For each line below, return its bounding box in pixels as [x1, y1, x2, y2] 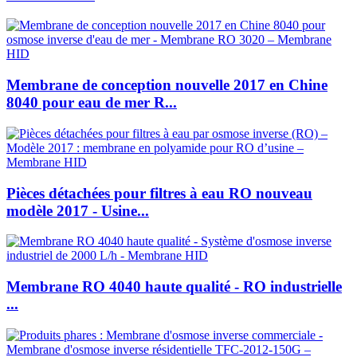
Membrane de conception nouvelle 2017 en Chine [6, 76, 328, 94]
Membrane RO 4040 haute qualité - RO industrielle [6, 277, 342, 295]
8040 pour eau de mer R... [6, 94, 177, 112]
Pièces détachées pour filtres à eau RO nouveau [6, 184, 312, 202]
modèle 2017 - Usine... [6, 202, 149, 219]
